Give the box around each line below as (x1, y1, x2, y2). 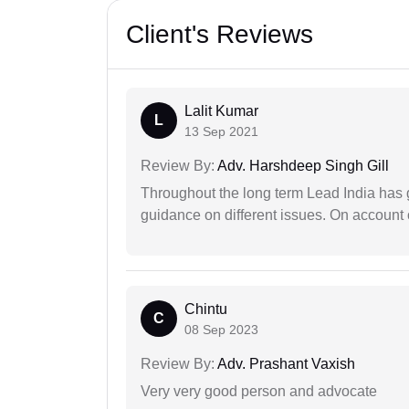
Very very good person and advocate (141, 383, 377, 399)
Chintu (184, 300, 227, 317)
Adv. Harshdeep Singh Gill (215, 157, 389, 173)
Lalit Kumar (184, 102, 258, 119)
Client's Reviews (126, 19, 313, 48)
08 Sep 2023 (184, 321, 258, 337)
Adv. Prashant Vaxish (215, 355, 355, 372)
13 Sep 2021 (184, 123, 258, 139)
